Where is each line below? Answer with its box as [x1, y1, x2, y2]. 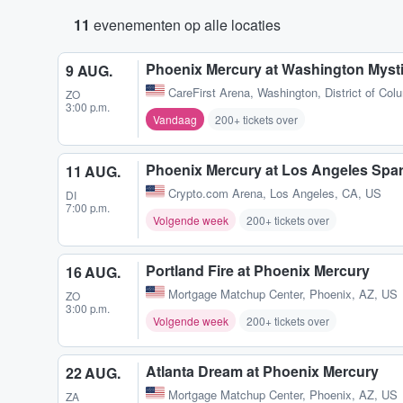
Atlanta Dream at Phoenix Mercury [146, 361, 379, 382]
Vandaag [153, 112, 197, 128]
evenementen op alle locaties [90, 14, 281, 35]
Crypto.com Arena [168, 184, 263, 202]
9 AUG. [66, 60, 112, 81]
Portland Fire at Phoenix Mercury [146, 260, 370, 282]
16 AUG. [66, 262, 121, 283]
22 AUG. [66, 363, 121, 384]
